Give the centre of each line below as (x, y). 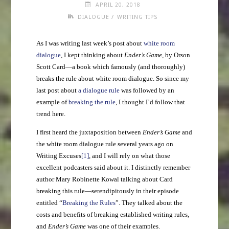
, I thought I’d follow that (150, 102)
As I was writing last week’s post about (90, 44)
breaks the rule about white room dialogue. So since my (112, 79)
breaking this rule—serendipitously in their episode (107, 191)
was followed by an (147, 91)
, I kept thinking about (92, 55)
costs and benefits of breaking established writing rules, (112, 215)
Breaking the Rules (89, 203)
